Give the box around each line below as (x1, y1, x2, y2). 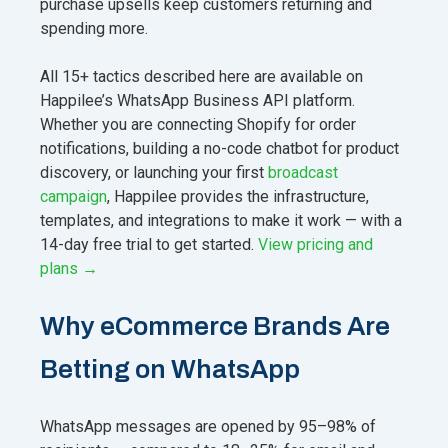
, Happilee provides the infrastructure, (107, 186, 369, 206)
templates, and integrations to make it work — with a (40, 210, 402, 230)
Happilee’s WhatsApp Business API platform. (40, 90, 355, 110)
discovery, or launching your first (40, 162, 268, 182)
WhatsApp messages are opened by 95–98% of (40, 416, 376, 436)
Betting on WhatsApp (40, 354, 300, 383)
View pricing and (258, 234, 373, 254)
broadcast (268, 162, 338, 182)
